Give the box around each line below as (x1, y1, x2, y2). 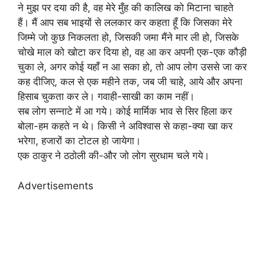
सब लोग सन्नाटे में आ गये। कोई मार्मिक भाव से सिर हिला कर (18, 105, 232, 117)
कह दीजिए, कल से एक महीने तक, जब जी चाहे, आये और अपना (18, 76, 243, 88)
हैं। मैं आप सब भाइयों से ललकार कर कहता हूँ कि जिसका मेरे (18, 17, 232, 28)
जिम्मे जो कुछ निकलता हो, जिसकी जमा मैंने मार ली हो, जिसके (18, 31, 239, 43)
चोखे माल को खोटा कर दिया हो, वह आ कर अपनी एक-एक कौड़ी (18, 46, 247, 58)
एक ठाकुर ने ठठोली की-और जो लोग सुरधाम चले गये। (18, 150, 209, 161)
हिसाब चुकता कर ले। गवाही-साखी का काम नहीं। (18, 91, 195, 102)
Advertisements (18, 179, 93, 192)
